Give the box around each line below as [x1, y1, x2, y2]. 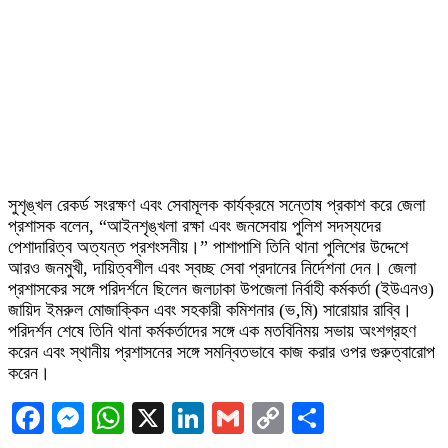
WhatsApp [124, 400, 260, 436]
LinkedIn [204, 400, 322, 436]
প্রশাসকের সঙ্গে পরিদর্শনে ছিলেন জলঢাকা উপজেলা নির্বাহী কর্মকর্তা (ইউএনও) [8, 279, 434, 299]
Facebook [44, 400, 168, 436]
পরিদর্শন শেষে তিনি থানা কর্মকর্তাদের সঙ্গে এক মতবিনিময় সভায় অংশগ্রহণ [8, 321, 416, 341]
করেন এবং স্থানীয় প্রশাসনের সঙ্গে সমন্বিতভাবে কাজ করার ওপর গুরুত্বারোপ [8, 342, 435, 362]
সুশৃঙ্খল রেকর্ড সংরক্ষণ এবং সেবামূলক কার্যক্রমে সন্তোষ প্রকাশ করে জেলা [8, 195, 425, 215]
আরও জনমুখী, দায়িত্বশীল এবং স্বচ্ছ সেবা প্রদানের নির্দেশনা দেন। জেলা [8, 258, 416, 278]
